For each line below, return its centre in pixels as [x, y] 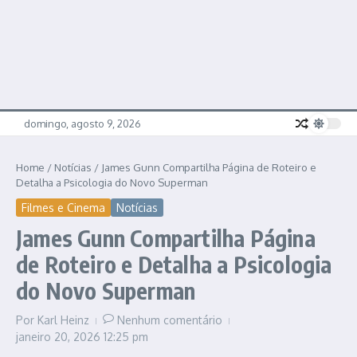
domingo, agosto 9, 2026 [82, 123]
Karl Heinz [63, 320]
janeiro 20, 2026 [60, 337]
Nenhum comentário [170, 320]
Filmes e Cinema [63, 208]
